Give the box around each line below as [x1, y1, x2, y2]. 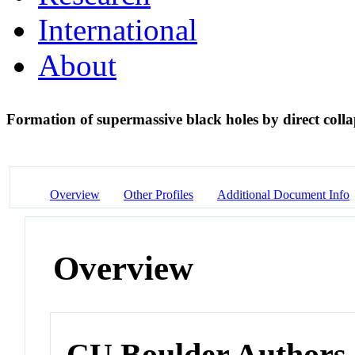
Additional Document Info [217, 187, 349, 201]
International [38, 12, 197, 47]
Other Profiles [124, 187, 193, 201]
